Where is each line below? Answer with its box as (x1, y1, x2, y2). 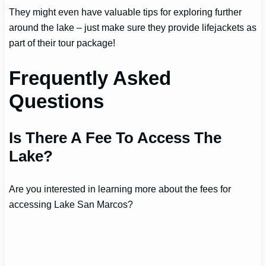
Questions (9, 90, 104, 113)
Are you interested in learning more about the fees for (9, 183, 232, 195)
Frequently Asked (9, 67, 172, 90)
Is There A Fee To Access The (9, 129, 222, 147)
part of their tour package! (9, 37, 116, 48)
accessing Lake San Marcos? (9, 199, 134, 210)
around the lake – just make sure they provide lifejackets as (9, 21, 257, 33)
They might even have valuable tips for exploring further (9, 6, 242, 17)
